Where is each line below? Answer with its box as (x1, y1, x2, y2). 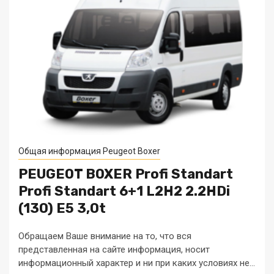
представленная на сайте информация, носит (18, 244, 210, 255)
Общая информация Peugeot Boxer (18, 146, 160, 156)
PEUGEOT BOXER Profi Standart (18, 166, 233, 182)
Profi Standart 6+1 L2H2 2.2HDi (18, 183, 230, 199)
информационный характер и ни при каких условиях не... (18, 257, 255, 268)
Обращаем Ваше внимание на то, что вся (18, 231, 191, 242)
